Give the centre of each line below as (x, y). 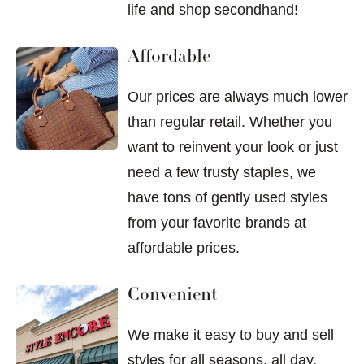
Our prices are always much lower (238, 97)
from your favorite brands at (217, 223)
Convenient (172, 296)
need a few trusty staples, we (222, 173)
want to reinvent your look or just (233, 147)
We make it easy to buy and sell (231, 335)
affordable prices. (184, 248)
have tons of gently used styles (227, 198)
